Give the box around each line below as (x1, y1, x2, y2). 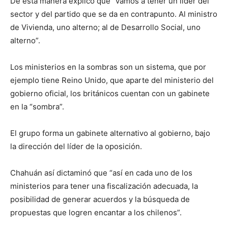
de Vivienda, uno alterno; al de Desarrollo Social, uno (10, 22, 201, 32)
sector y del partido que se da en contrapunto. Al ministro (10, 9, 217, 19)
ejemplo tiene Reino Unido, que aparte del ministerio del (10, 75, 214, 85)
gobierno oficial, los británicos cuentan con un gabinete (10, 88, 210, 98)
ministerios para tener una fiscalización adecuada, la (10, 181, 198, 191)
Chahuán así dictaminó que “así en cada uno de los (10, 167, 192, 178)
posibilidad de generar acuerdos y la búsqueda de (10, 194, 190, 204)
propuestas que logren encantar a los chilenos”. (10, 207, 182, 217)
